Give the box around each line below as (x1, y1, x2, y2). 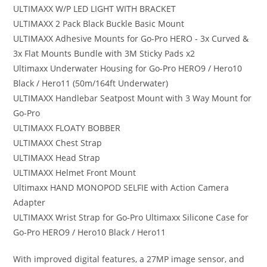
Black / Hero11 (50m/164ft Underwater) (13, 77, 169, 89)
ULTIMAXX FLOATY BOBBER (13, 122, 121, 133)
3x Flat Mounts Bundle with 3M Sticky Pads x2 (13, 48, 195, 59)
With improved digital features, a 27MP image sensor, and (13, 253, 245, 265)
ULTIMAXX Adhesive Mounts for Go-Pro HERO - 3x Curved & (13, 33, 249, 44)
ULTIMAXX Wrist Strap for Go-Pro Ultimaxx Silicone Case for (13, 212, 249, 223)
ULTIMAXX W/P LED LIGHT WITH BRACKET (13, 3, 176, 14)
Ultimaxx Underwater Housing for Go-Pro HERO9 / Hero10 (13, 63, 243, 74)
